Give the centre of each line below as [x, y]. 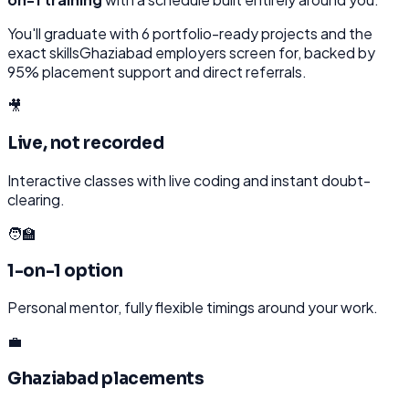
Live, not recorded [86, 143]
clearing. [36, 199]
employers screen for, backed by [264, 53]
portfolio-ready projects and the [261, 34]
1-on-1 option [65, 270]
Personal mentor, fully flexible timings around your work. [193, 308]
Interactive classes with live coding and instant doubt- [189, 180]
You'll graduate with [74, 34]
